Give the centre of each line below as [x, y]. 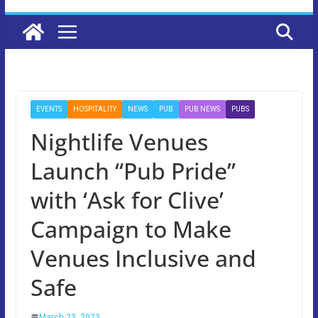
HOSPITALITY [94, 109]
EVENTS [49, 109]
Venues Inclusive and [143, 258]
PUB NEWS [202, 109]
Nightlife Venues [119, 141]
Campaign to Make [131, 229]
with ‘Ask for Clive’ [127, 199]
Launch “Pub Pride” [133, 170]
